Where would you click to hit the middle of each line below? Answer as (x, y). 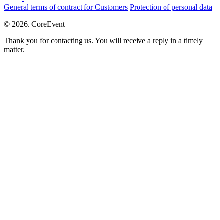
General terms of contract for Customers (66, 7)
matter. (14, 49)
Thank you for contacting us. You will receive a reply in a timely (103, 40)
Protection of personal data (171, 7)
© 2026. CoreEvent (34, 24)
